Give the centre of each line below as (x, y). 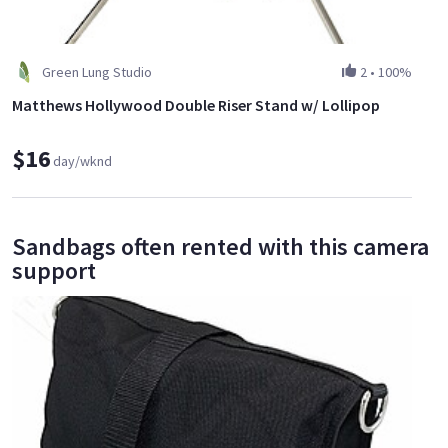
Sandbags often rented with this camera (220, 247)
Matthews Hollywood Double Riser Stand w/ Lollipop (196, 105)
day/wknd (82, 161)
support (54, 271)
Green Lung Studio (97, 72)
